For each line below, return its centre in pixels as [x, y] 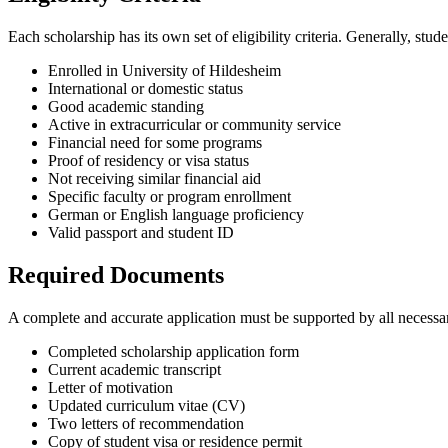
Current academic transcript [134, 369]
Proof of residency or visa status [148, 160]
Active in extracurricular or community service [194, 124]
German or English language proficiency [176, 214]
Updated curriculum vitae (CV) [146, 405]
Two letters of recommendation [146, 423]
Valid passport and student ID [141, 232]
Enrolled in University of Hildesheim [164, 70]
